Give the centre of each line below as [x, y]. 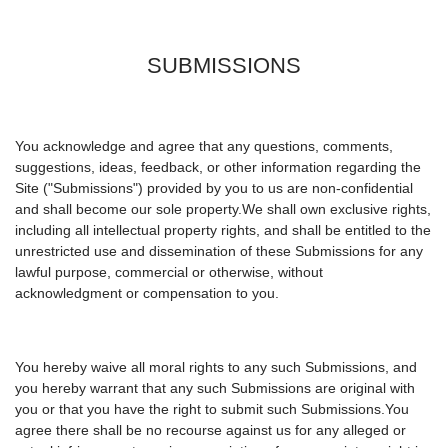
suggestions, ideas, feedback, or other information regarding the [218, 167]
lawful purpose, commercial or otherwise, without [169, 272]
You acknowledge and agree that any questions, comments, [204, 146]
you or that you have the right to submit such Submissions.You [212, 409]
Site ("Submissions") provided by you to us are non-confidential [214, 188]
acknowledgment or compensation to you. [147, 293]
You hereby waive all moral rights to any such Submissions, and [216, 367]
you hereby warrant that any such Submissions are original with [215, 388]
